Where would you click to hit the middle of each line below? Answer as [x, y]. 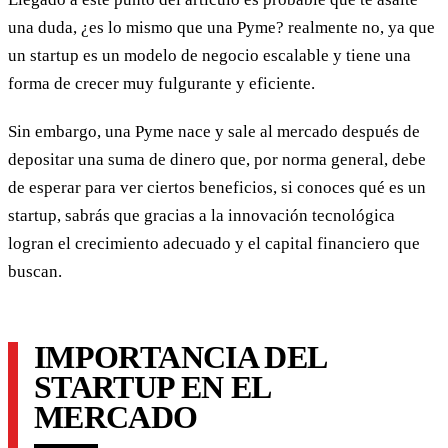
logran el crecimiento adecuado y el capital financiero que [214, 243]
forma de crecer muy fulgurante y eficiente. [161, 83]
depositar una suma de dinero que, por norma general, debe [217, 159]
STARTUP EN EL [152, 386]
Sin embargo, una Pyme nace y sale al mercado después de [214, 131]
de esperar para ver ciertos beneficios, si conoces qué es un [217, 187]
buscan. [35, 271]
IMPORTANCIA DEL [180, 356]
